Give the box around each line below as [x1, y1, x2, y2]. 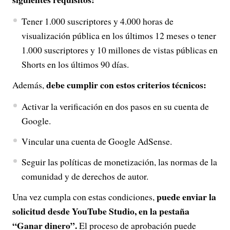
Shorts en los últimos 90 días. [21, 58, 129, 70]
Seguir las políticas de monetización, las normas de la [21, 156, 217, 168]
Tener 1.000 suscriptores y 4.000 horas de [21, 15, 174, 27]
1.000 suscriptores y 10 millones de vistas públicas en [21, 44, 218, 56]
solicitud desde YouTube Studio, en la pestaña [12, 204, 189, 218]
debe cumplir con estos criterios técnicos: [46, 78, 206, 91]
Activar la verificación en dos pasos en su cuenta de [21, 100, 209, 112]
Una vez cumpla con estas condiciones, [12, 190, 157, 203]
